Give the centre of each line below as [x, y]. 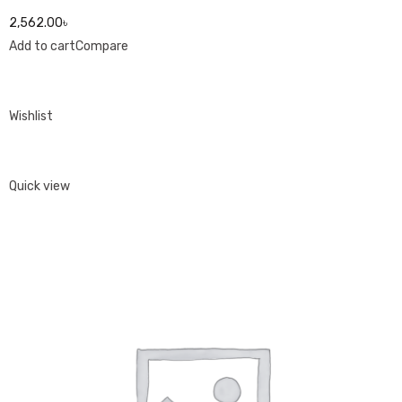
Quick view [39, 186]
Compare [102, 46]
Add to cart [42, 46]
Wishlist [31, 116]
